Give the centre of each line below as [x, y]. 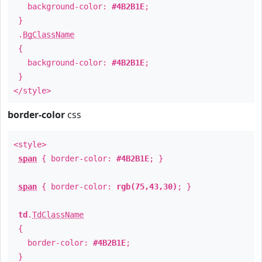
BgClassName [49, 35]
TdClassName [58, 215]
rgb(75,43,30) [147, 187]
